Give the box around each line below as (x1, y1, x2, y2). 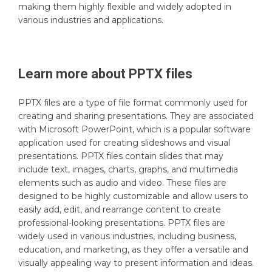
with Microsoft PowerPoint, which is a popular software (18, 123, 251, 135)
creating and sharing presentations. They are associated (18, 110, 254, 121)
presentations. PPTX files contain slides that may (18, 150, 223, 161)
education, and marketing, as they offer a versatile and (18, 243, 248, 255)
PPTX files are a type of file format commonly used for (18, 97, 248, 108)
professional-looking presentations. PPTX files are (18, 217, 225, 228)
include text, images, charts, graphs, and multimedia (18, 163, 238, 175)
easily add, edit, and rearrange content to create (18, 203, 221, 215)
